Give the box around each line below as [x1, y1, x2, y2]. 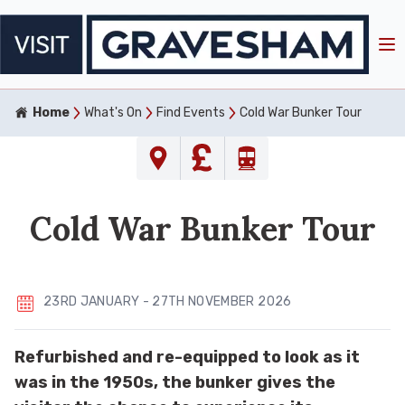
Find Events [156, 104, 225, 120]
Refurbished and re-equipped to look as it [14, 346, 360, 367]
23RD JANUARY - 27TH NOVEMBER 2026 [43, 293, 292, 309]
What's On [84, 104, 142, 120]
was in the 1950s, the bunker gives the [14, 372, 335, 392]
